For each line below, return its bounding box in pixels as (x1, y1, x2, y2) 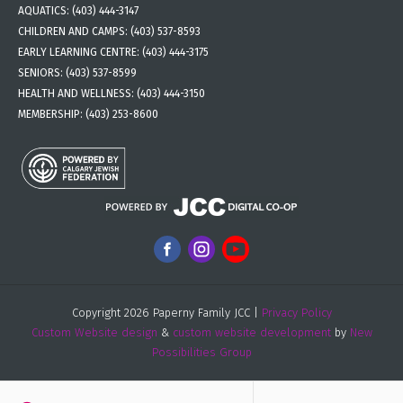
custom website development (172, 326, 331, 340)
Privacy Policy (261, 306, 332, 320)
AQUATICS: (18, 4, 72, 18)
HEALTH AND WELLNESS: (18, 87, 137, 101)
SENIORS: (18, 67, 66, 80)
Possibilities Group (151, 345, 252, 360)
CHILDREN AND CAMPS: (18, 25, 130, 39)
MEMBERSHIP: (18, 108, 85, 121)
